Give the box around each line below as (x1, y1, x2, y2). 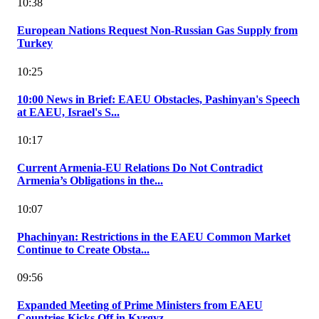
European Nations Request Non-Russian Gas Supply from (17, 24, 298, 37)
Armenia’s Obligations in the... (17, 174, 163, 187)
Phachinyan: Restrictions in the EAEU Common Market (17, 230, 291, 243)
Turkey (17, 37, 53, 50)
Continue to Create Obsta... (17, 243, 150, 256)
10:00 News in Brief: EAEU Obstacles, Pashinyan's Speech (17, 93, 300, 105)
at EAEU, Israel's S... (17, 105, 120, 118)
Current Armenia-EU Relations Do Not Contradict (17, 162, 263, 174)
